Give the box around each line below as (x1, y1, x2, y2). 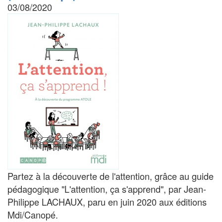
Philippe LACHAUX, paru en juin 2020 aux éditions (7, 195, 207, 208)
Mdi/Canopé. (7, 208, 58, 221)
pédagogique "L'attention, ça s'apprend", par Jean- (7, 182, 206, 195)
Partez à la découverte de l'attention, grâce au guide (7, 169, 214, 182)
